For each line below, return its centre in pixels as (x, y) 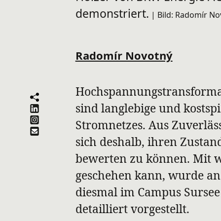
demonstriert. (112, 14)
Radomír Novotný (124, 55)
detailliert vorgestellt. (132, 208)
